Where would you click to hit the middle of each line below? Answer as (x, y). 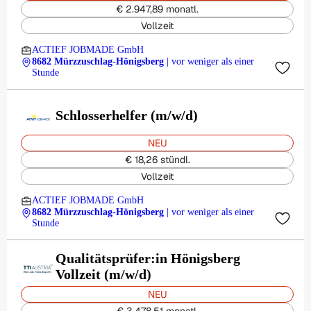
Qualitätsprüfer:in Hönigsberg (148, 258)
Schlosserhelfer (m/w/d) (127, 115)
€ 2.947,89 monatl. (157, 9)
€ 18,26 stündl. (157, 160)
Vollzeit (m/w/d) (103, 274)
